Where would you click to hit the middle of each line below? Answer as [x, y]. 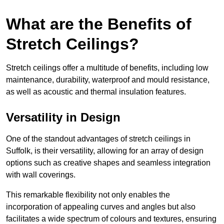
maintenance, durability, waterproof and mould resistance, [108, 80]
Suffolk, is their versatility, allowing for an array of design [105, 151]
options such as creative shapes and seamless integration [108, 163]
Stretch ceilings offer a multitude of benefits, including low [107, 68]
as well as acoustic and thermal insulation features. [96, 92]
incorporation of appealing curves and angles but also [101, 207]
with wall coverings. [41, 175]
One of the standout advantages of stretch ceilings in [98, 139]
